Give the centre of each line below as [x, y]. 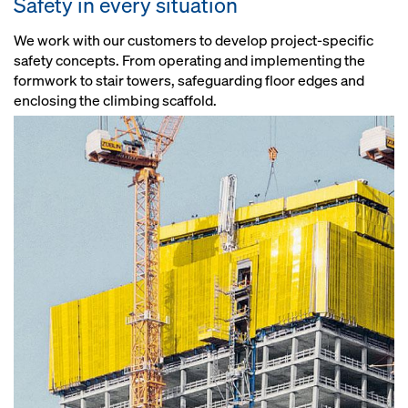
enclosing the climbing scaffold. [115, 100]
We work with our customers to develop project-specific [194, 40]
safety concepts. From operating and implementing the [189, 60]
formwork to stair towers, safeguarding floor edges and [189, 80]
